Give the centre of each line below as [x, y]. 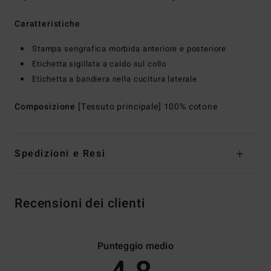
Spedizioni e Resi [60, 153]
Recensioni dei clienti [80, 203]
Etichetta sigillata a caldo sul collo [100, 64]
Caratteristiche [47, 24]
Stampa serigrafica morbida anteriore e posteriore [129, 48]
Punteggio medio [135, 246]
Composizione [46, 106]
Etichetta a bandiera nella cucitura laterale [115, 79]
